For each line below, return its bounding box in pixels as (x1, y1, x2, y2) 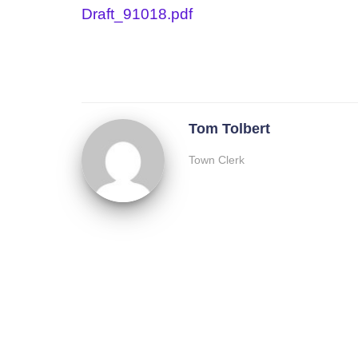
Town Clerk (188, 153, 245, 166)
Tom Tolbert (188, 120, 270, 137)
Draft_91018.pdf (82, 5, 193, 22)
